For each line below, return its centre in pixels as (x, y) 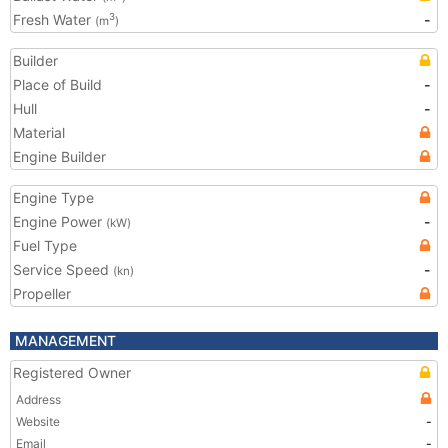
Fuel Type (45, 245)
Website (38, 421)
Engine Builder (59, 156)
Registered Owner (72, 372)
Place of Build (57, 84)
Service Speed (63, 269)
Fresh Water (54, 19)
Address (38, 399)
